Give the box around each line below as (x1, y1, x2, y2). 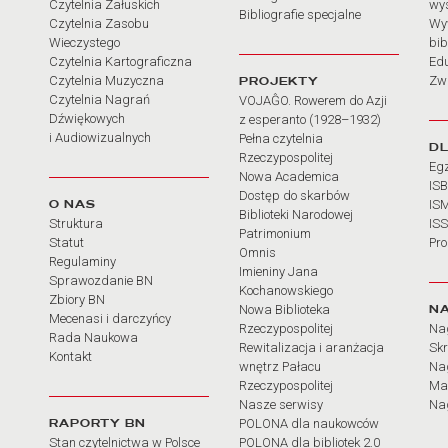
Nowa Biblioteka (239, 302, 330, 317)
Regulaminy (49, 254, 116, 269)
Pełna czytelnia (239, 131, 323, 146)
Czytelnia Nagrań (49, 92, 150, 107)
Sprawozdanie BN (49, 273, 153, 288)
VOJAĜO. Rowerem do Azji (239, 93, 387, 108)
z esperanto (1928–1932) (239, 112, 381, 127)
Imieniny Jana (239, 264, 318, 279)
